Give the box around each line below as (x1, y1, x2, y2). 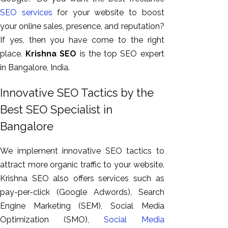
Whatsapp (184, 147, 224, 157)
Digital (184, 202, 209, 212)
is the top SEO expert (76, 49, 164, 59)
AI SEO (184, 119, 211, 129)
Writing (184, 188, 211, 198)
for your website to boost (52, 8, 164, 18)
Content (184, 174, 215, 184)
